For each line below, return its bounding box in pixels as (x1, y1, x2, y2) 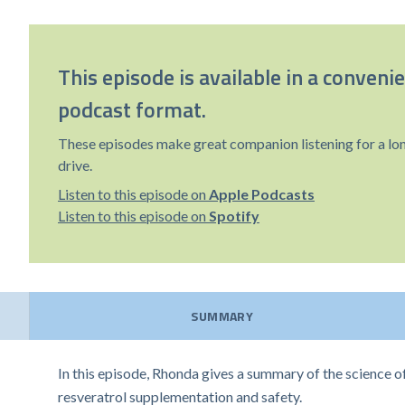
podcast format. (58, 93, 206, 126)
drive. (58, 156, 92, 174)
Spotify (209, 207, 259, 224)
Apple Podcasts (209, 185, 315, 202)
